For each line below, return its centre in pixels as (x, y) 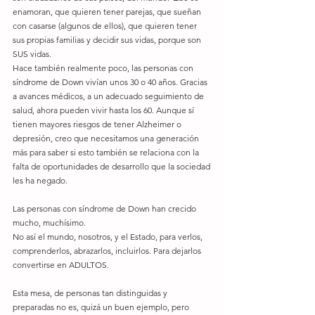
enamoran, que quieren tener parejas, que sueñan (108, 12)
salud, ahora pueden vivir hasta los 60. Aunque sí (104, 110)
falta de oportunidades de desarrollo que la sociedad (112, 166)
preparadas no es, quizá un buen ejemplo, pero (102, 307)
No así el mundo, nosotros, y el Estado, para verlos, (109, 237)
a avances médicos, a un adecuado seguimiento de (109, 96)
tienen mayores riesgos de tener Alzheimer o (98, 124)
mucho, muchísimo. (49, 223)
